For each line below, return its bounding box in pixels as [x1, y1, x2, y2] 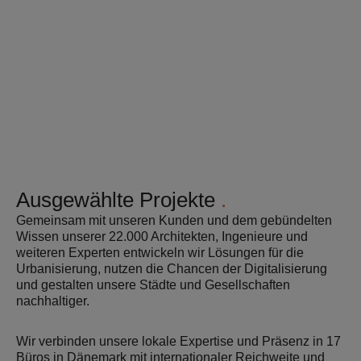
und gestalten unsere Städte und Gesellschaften [16, 278, 290, 292]
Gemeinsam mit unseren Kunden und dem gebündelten [16, 214, 332, 227]
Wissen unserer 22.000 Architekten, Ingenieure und [16, 230, 308, 243]
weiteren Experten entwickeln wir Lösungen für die [16, 246, 304, 259]
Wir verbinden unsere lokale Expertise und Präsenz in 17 [16, 334, 341, 348]
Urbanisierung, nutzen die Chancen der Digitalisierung [16, 262, 327, 276]
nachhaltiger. [16, 294, 89, 308]
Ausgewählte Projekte [16, 188, 221, 212]
